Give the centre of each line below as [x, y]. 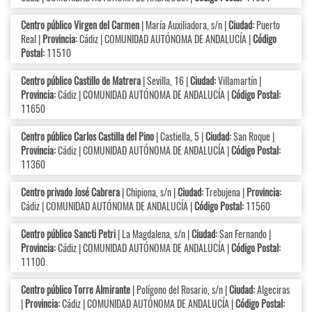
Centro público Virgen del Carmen [80, 25]
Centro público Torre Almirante [76, 290]
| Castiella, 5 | [180, 136]
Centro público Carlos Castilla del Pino [87, 136]
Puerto [267, 25]
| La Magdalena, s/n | [154, 234]
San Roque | [253, 136]
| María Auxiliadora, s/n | [184, 25]
